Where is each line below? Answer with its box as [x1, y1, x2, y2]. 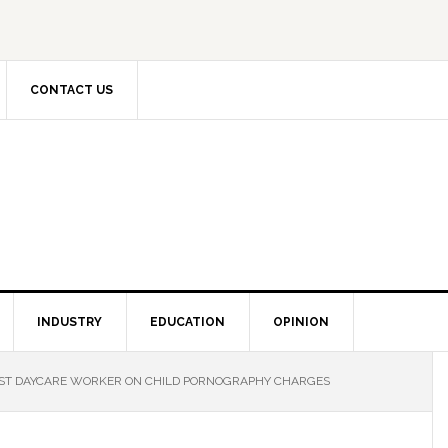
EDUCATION [150, 315, 225, 329]
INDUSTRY [37, 315, 102, 329]
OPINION [273, 315, 329, 329]
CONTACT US [30, 83, 113, 97]
